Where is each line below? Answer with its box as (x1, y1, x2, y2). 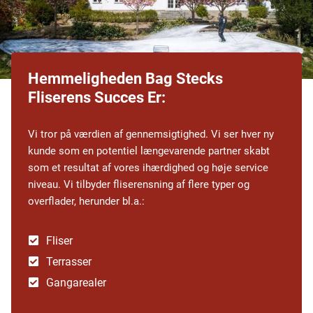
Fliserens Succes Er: (28, 89, 166, 107)
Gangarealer (46, 276, 106, 290)
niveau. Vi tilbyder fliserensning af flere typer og (28, 178, 249, 191)
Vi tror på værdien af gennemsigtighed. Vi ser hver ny (28, 128, 274, 141)
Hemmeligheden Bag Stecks (28, 70, 223, 88)
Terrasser (46, 255, 92, 269)
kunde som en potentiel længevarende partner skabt (28, 145, 270, 158)
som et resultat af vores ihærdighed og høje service (28, 161, 268, 175)
